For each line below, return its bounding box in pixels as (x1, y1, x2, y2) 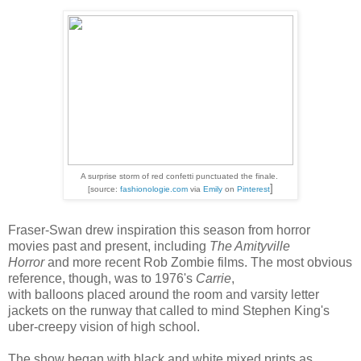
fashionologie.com (120, 184, 188, 193)
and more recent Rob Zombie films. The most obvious (44, 255, 352, 269)
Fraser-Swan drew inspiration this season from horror (8, 222, 310, 237)
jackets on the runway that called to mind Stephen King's (8, 303, 330, 317)
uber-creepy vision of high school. (8, 319, 200, 334)
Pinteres (237, 184, 268, 193)
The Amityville (210, 239, 290, 253)
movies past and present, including (8, 239, 210, 253)
